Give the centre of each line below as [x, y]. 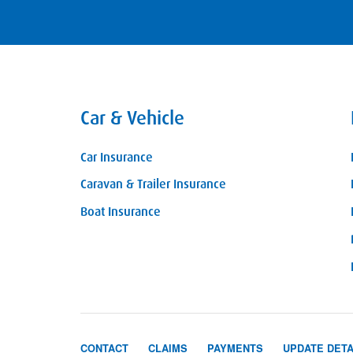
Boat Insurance [121, 212]
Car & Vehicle [132, 117]
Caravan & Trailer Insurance [153, 184]
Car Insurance [117, 156]
